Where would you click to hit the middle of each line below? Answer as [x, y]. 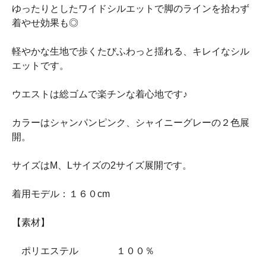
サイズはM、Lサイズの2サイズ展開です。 [102, 165]
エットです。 [40, 66]
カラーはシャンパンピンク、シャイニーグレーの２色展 [131, 123]
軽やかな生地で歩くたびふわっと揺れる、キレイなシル [131, 51]
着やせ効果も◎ [45, 23]
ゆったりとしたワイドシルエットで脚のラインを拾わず [131, 9]
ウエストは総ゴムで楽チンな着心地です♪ [100, 94]
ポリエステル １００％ [83, 251]
